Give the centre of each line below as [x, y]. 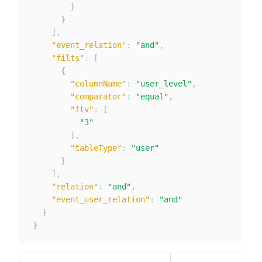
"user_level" [164, 84]
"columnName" [98, 84]
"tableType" [96, 148]
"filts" [68, 58]
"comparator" [98, 96]
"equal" [152, 96]
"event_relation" [89, 45]
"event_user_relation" [101, 199]
